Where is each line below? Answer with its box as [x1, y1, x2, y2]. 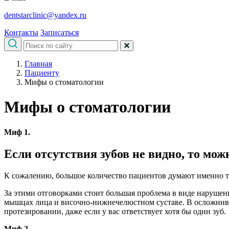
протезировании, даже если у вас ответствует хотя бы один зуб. [4, 207, 228, 216]
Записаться [40, 28, 79, 37]
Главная [25, 59, 52, 68]
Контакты [4, 28, 38, 37]
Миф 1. [4, 127, 30, 136]
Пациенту [25, 68, 59, 77]
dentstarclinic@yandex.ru [4, 11, 86, 19]
